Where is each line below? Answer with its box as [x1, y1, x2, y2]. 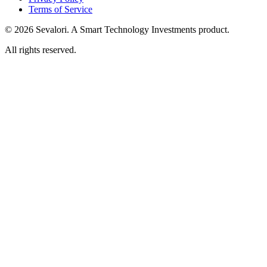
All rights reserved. [5, 44, 76, 55]
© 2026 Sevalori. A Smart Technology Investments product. [5, 24, 229, 35]
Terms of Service [29, 4, 92, 14]
